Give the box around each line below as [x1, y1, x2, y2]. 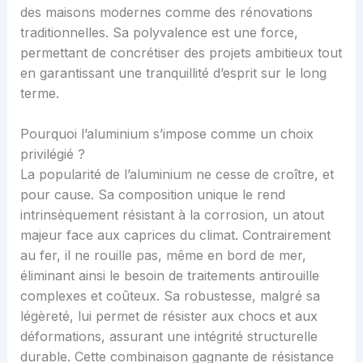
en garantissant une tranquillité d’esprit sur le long [19, 64, 327, 81]
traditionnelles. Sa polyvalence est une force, [19, 23, 298, 41]
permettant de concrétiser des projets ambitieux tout [19, 44, 342, 61]
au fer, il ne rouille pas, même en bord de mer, [19, 247, 306, 264]
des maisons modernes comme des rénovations [19, 3, 313, 20]
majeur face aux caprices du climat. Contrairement [19, 227, 331, 244]
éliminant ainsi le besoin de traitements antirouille [19, 267, 319, 284]
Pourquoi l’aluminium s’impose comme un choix [19, 126, 314, 143]
